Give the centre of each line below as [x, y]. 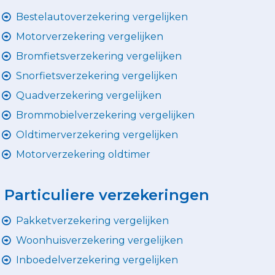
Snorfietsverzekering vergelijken [97, 76]
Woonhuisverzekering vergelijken [99, 240]
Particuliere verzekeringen [107, 195]
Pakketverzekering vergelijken [92, 220]
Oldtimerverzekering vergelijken [97, 134]
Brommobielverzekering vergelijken [105, 115]
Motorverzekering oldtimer [83, 154]
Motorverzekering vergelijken [90, 36]
